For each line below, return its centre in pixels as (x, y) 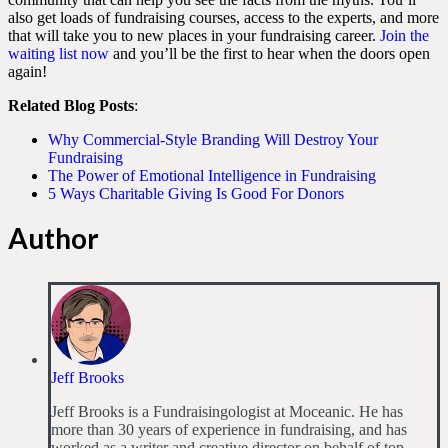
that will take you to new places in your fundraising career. (194, 35)
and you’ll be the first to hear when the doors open (269, 53)
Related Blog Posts (71, 105)
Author (53, 238)
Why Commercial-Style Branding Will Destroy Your (213, 139)
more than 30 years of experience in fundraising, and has (229, 429)
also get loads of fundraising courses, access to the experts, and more (223, 17)
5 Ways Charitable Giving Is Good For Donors (196, 193)
